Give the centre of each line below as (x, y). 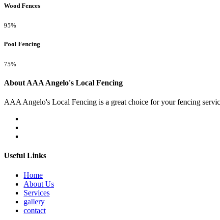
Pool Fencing (22, 44)
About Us (39, 184)
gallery (34, 201)
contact (35, 210)
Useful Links (25, 156)
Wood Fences (22, 5)
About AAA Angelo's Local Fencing (63, 82)
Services (37, 192)
